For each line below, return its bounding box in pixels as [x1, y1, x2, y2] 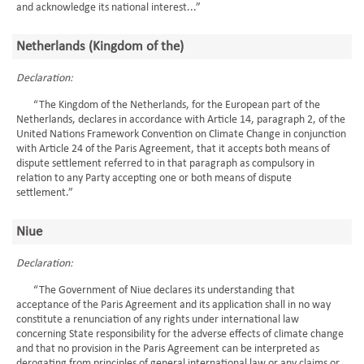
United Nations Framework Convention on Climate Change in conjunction [16, 128, 346, 141]
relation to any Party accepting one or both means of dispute [16, 172, 292, 184]
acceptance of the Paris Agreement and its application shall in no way [16, 299, 331, 311]
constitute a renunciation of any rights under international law [16, 314, 299, 326]
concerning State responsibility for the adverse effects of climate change [16, 328, 344, 340]
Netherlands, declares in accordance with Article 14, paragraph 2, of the [16, 114, 345, 126]
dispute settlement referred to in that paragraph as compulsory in [16, 158, 314, 170]
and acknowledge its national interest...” [16, 2, 201, 14]
